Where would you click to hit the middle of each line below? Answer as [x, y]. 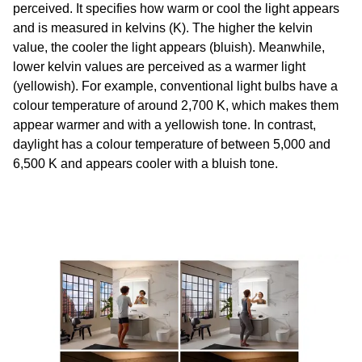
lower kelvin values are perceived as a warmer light [159, 67]
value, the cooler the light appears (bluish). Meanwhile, [169, 47]
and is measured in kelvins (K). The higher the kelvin [163, 28]
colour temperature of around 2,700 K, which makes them [176, 105]
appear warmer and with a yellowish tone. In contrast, [164, 125]
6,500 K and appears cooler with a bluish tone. [145, 164]
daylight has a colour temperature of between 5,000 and [172, 144]
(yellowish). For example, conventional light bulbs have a [175, 86]
